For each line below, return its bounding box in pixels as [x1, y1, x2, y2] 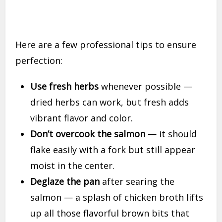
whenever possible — [99, 80, 193, 93]
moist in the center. [30, 160, 115, 172]
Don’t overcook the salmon [30, 128, 146, 140]
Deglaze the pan [30, 175, 100, 188]
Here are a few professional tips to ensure [15, 39, 197, 51]
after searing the [100, 175, 175, 188]
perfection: [15, 55, 63, 67]
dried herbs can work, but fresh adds [30, 96, 189, 109]
